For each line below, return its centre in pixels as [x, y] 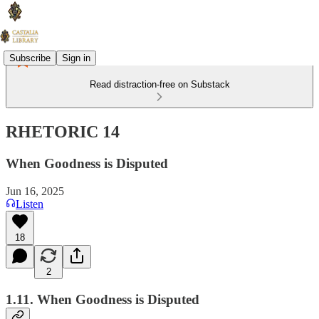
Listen [30, 204]
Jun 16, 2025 [35, 191]
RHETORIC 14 [63, 131]
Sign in [76, 58]
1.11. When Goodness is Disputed [103, 300]
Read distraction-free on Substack [159, 84]
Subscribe [30, 58]
